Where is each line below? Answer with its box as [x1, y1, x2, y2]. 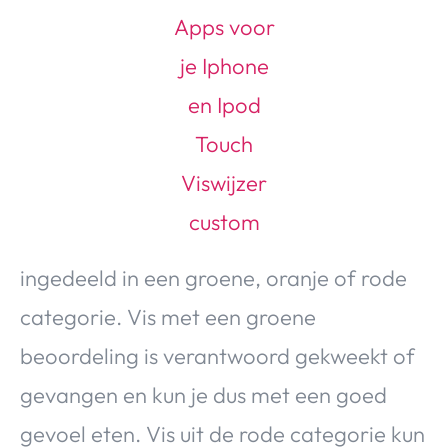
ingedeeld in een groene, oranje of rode [20, 263, 407, 292]
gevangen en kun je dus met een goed [20, 380, 387, 409]
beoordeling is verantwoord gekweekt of [20, 341, 415, 370]
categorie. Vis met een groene [20, 302, 316, 331]
